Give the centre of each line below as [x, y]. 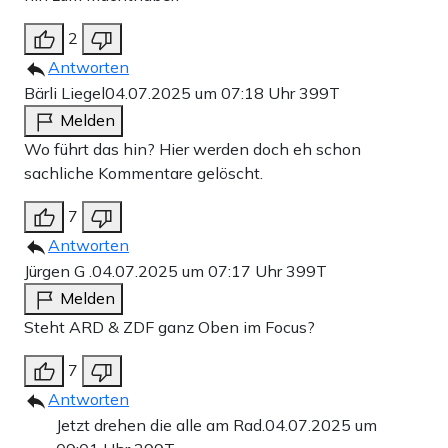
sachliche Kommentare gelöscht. [143, 173]
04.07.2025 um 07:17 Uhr [189, 271]
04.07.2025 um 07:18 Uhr [202, 93]
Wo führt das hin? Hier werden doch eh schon [192, 149]
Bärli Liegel [64, 93]
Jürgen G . [58, 271]
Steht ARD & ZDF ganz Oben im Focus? [169, 327]
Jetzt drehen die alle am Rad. [160, 425]
